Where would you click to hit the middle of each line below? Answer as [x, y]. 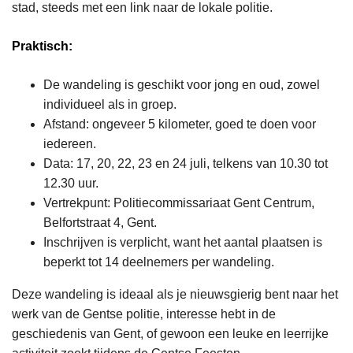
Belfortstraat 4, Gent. [100, 223]
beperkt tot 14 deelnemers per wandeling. [159, 262]
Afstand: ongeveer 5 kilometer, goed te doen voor [180, 124]
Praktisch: [42, 46]
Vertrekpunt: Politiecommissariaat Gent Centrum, [179, 203]
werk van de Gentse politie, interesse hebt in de [144, 314]
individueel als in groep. [110, 105]
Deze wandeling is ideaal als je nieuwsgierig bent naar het [175, 295]
